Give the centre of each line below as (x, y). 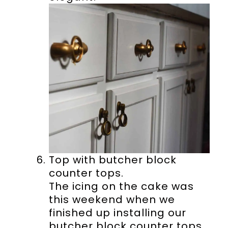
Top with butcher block (112, 160)
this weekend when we (112, 200)
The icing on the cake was (121, 187)
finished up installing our (117, 213)
